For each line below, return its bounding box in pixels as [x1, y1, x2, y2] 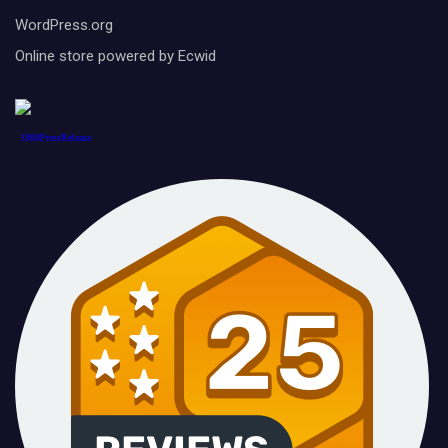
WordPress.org [15, 16, 113, 34]
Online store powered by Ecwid [15, 47, 216, 65]
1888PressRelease [20, 132, 91, 143]
